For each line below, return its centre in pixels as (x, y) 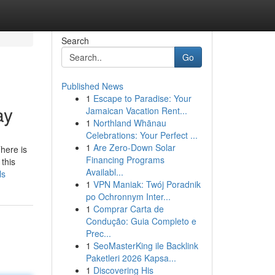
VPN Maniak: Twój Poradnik (147, 184)
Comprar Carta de (128, 209)
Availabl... (104, 172)
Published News (92, 86)
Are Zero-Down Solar (134, 147)
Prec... (98, 233)
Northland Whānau (130, 123)
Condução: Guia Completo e (141, 221)
